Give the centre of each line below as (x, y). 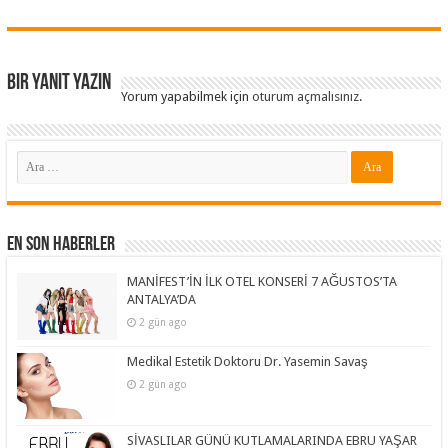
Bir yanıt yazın (59, 84)
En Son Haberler (61, 245)
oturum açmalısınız (306, 97)
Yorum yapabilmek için (187, 97)
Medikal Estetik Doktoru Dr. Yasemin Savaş (248, 361)
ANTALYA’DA (162, 300)
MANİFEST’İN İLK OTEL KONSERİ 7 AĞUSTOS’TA (262, 282)
